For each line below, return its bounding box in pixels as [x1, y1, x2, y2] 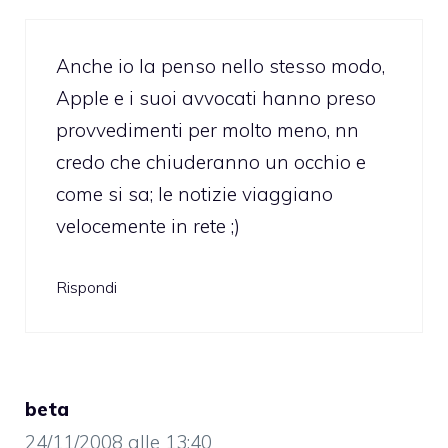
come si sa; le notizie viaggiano [56, 181, 333, 206]
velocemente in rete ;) [56, 213, 240, 238]
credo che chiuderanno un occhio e [56, 149, 366, 174]
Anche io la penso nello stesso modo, [56, 53, 385, 78]
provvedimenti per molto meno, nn [56, 117, 359, 142]
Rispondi [56, 277, 117, 298]
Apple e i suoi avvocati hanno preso [56, 85, 376, 110]
